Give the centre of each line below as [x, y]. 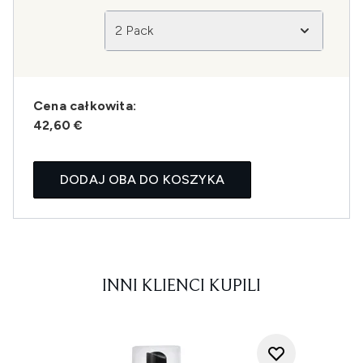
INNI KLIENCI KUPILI [181, 287]
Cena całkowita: [85, 106]
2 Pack [135, 30]
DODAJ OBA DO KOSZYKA [142, 179]
